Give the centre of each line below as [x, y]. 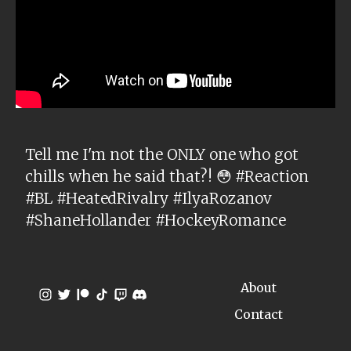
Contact [259, 315]
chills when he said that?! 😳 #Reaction [167, 177]
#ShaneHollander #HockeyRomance [156, 221]
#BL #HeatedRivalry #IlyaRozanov [149, 199]
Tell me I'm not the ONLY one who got [162, 155]
